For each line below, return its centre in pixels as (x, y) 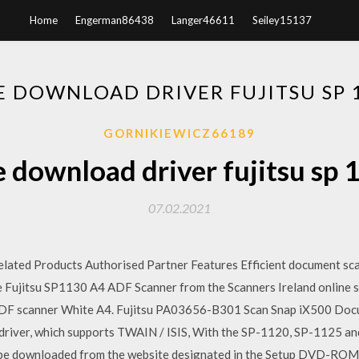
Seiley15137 (282, 20)
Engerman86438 (115, 20)
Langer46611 (203, 20)
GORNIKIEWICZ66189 (179, 133)
